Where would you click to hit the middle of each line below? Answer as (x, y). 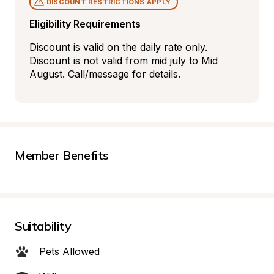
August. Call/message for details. (105, 74)
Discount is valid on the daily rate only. (118, 47)
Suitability (43, 226)
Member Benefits (62, 155)
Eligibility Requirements (85, 24)
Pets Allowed (69, 251)
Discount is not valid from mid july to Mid (124, 61)
